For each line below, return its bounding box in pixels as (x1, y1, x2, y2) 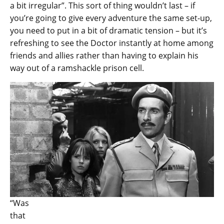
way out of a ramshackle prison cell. (10, 62, 144, 74)
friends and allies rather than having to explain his (10, 50, 198, 61)
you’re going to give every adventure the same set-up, (10, 12, 212, 24)
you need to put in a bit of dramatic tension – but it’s (10, 25, 207, 36)
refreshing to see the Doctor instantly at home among (10, 37, 213, 49)
